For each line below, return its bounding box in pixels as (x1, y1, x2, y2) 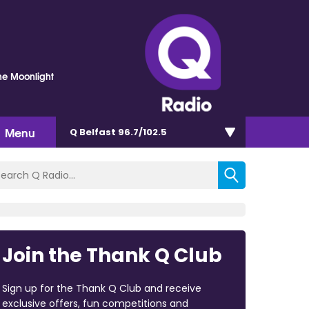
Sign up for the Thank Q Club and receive (1, 281, 201, 295)
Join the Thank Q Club (1, 241, 222, 269)
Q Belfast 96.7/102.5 (70, 125, 167, 139)
